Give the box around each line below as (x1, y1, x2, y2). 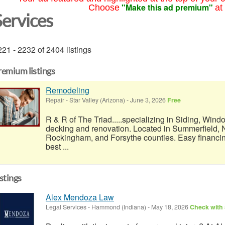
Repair (46, 95, 64, 104)
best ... (46, 140, 69, 152)
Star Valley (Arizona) (69, 95, 125, 104)
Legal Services (46, 202, 86, 211)
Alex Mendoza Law (46, 191, 114, 203)
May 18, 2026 (150, 202, 190, 211)
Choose (88, 3, 120, 13)
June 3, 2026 (129, 95, 167, 104)
